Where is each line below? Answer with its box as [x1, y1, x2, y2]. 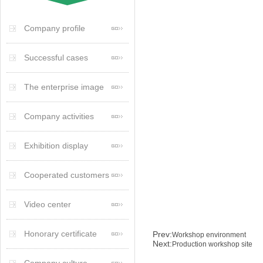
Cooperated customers [24, 170, 109, 180]
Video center [24, 200, 71, 209]
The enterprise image [24, 82, 104, 92]
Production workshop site [172, 240, 252, 248]
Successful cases [24, 53, 88, 62]
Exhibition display [24, 141, 88, 150]
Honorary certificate [24, 229, 97, 238]
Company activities [24, 112, 94, 121]
